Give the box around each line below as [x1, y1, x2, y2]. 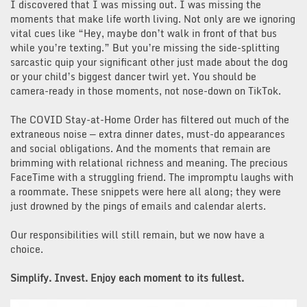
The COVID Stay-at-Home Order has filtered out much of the [10, 111, 289, 127]
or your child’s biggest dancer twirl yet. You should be [10, 68, 256, 84]
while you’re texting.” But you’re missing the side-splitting [10, 39, 280, 56]
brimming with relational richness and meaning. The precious [10, 154, 288, 171]
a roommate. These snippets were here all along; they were [10, 183, 281, 199]
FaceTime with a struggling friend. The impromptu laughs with [10, 169, 293, 185]
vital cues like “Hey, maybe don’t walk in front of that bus [10, 25, 277, 41]
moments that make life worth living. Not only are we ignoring [10, 10, 295, 27]
